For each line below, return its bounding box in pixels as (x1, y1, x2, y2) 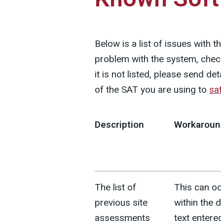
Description (95, 119, 144, 130)
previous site (95, 197, 147, 208)
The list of (95, 182, 136, 193)
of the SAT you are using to (95, 84, 209, 95)
